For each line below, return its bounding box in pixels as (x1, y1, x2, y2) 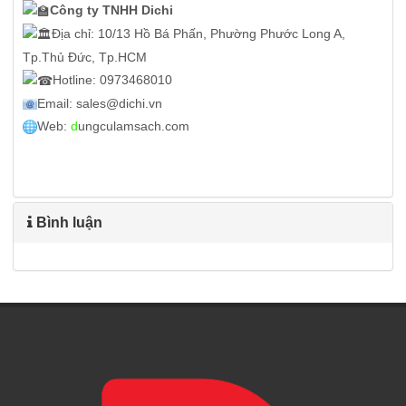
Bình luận (32, 214, 102, 230)
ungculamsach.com (77, 118, 189, 133)
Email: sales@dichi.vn (36, 95, 162, 111)
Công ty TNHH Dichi (49, 3, 173, 18)
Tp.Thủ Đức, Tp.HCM (22, 49, 147, 64)
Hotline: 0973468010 (52, 72, 172, 87)
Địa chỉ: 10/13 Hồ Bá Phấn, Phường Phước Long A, (51, 26, 345, 42)
